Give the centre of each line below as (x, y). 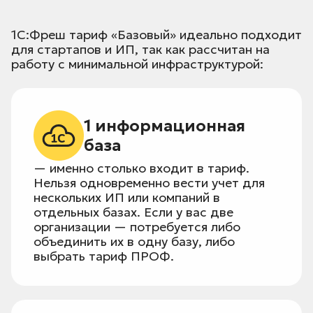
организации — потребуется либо (137, 227)
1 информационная (165, 126)
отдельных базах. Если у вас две (133, 212)
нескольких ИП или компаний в (127, 198)
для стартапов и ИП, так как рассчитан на (140, 50)
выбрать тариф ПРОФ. (104, 256)
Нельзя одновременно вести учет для (149, 183)
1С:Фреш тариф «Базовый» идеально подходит (156, 35)
